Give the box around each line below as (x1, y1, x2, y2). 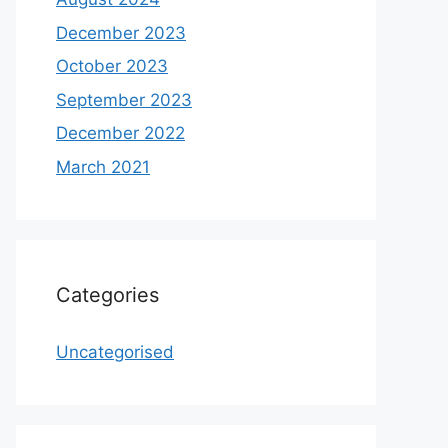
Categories (56, 282, 159, 307)
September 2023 (56, 89, 192, 110)
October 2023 (56, 56, 168, 76)
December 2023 (56, 22, 186, 43)
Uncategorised (56, 341, 174, 362)
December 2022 (56, 123, 185, 143)
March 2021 (56, 156, 150, 177)
